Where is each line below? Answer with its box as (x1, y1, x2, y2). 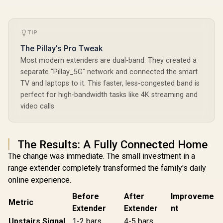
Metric (8, 198, 33, 207)
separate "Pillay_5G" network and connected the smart (20, 68, 198, 76)
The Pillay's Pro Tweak (20, 44, 103, 53)
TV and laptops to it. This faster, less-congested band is (20, 79, 200, 88)
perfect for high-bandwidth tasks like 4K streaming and (20, 91, 198, 99)
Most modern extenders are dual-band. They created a (20, 56, 197, 65)
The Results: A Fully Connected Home (17, 138, 208, 151)
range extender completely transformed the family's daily (8, 163, 206, 173)
